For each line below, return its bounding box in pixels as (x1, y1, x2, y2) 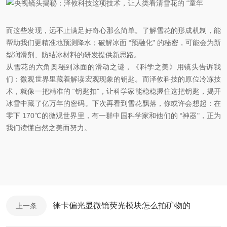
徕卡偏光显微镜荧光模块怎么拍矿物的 (53, 201, 191, 210)
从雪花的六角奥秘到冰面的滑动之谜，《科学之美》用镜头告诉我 (6, 63, 221, 71)
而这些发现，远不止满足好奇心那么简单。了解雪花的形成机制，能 (6, 26, 221, 35)
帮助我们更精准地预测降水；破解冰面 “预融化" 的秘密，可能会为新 (6, 39, 221, 47)
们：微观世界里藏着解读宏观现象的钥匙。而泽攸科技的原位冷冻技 (6, 75, 221, 84)
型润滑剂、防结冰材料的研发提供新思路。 (6, 51, 141, 59)
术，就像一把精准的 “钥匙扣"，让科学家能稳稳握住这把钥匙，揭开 (6, 87, 221, 96)
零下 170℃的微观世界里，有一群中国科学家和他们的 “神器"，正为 (6, 111, 221, 120)
